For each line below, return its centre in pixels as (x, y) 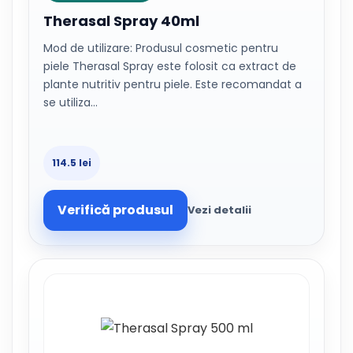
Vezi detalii (219, 210)
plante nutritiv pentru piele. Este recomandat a (173, 84)
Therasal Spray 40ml (121, 21)
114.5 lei (72, 163)
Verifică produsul (115, 210)
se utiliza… (71, 102)
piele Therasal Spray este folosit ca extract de (170, 66)
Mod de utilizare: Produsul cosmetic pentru (161, 48)
